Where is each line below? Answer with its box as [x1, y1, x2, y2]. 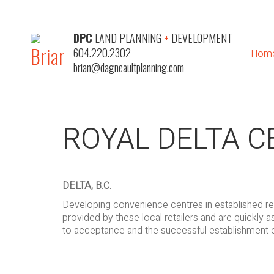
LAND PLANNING [92, 30, 164, 46]
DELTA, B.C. [62, 179, 111, 193]
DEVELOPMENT [169, 30, 232, 46]
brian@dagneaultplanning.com [73, 59, 184, 75]
